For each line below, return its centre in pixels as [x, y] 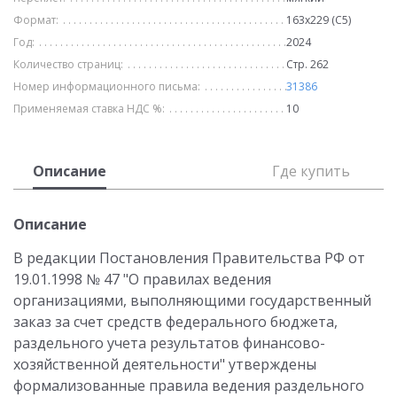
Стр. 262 [307, 64]
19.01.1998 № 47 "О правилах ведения [142, 279]
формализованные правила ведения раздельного [189, 385]
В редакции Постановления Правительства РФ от [189, 258]
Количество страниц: [68, 64]
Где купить [311, 171]
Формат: [36, 20]
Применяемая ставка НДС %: [89, 109]
